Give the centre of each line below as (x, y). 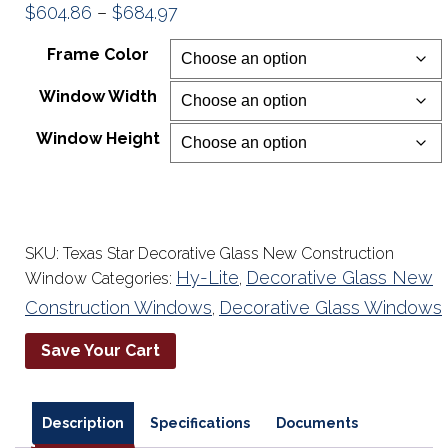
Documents (317, 422)
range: (202, 41)
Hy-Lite (207, 277)
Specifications (200, 422)
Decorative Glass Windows (330, 307)
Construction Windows (118, 307)
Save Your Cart (100, 350)
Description (83, 422)
